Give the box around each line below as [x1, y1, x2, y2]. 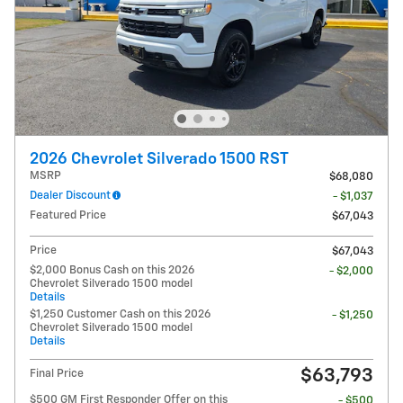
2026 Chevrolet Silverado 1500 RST [30, 151, 289, 168]
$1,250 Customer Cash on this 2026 [30, 309, 210, 321]
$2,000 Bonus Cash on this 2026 [30, 264, 194, 277]
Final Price [30, 368, 84, 381]
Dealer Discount [30, 190, 111, 202]
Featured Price [30, 210, 106, 222]
